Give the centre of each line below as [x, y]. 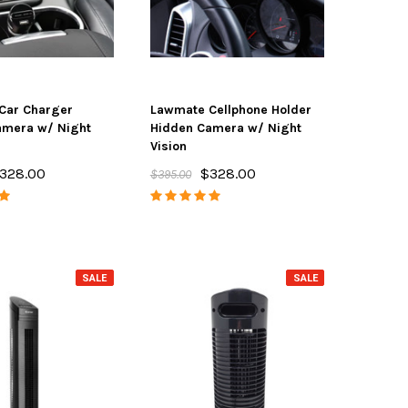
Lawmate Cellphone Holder [230, 110]
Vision [168, 146]
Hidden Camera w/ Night [225, 128]
